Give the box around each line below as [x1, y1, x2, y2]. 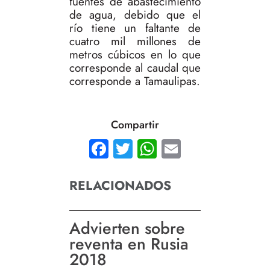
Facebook [108, 137, 198, 161]
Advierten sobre [69, 216, 185, 240]
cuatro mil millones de [69, 33, 201, 50]
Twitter [133, 137, 198, 161]
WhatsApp [157, 137, 252, 161]
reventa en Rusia [69, 232, 189, 256]
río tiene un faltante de [69, 20, 201, 37]
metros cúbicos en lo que [69, 46, 201, 63]
